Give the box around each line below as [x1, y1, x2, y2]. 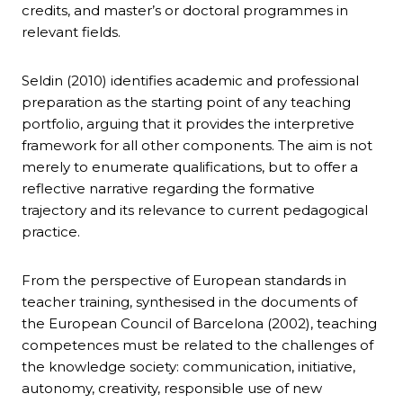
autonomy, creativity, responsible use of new [22, 380, 322, 398]
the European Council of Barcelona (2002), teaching [22, 315, 377, 333]
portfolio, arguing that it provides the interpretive [22, 115, 354, 133]
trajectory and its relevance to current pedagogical [22, 201, 368, 219]
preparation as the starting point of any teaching [22, 94, 351, 112]
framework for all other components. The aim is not [22, 137, 372, 155]
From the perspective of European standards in [22, 272, 346, 290]
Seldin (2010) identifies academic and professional [22, 72, 359, 90]
